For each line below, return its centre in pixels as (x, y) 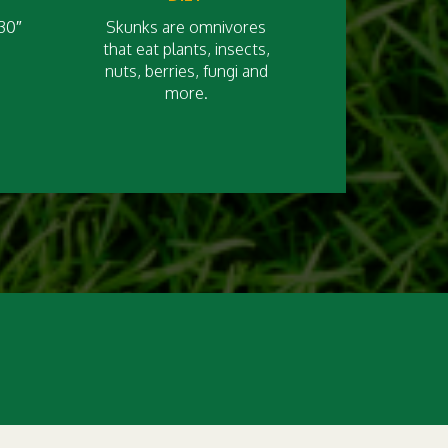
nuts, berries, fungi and (186, 71)
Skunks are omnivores (186, 27)
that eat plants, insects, (186, 49)
